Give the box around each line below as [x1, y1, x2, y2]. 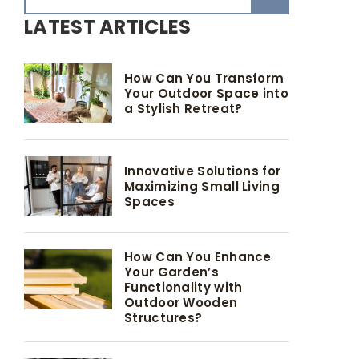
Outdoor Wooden [124, 294, 238, 312]
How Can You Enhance [124, 248, 272, 266]
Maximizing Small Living [124, 178, 280, 196]
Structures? [124, 309, 203, 327]
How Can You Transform [124, 70, 284, 87]
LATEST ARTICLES [24, 14, 192, 41]
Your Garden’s [124, 264, 219, 281]
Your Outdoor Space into [124, 85, 288, 103]
